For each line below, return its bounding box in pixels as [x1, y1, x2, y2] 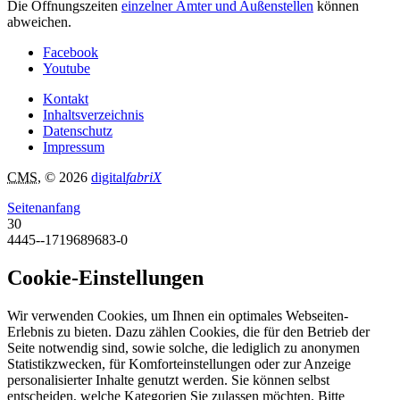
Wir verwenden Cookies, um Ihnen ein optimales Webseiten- [7, 307, 348, 323]
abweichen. [7, 14, 71, 30]
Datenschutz [43, 123, 112, 139]
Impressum [43, 139, 104, 155]
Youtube [43, 61, 90, 77]
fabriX [126, 170, 162, 186]
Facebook [43, 45, 98, 61]
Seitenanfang [7, 200, 80, 216]
